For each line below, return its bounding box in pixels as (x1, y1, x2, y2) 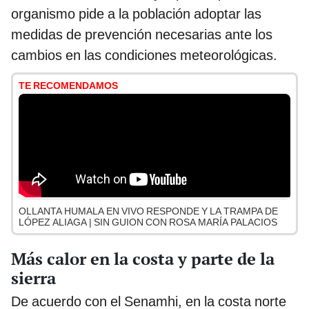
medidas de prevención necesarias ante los (11, 26, 272, 43)
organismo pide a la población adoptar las (11, 6, 261, 23)
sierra (11, 266, 56, 289)
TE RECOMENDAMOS (19, 80, 118, 92)
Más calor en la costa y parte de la (11, 247, 275, 270)
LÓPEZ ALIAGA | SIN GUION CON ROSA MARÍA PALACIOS (19, 217, 277, 228)
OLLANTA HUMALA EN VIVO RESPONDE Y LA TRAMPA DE (19, 206, 278, 217)
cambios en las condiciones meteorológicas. (11, 47, 277, 64)
